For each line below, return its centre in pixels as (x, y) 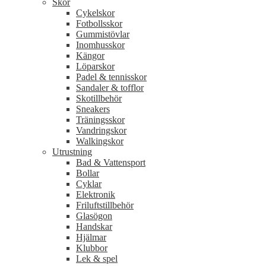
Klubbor (92, 248)
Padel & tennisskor (111, 77)
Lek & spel (97, 259)
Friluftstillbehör (105, 205)
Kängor (90, 56)
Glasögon (94, 216)
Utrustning (72, 152)
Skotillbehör (99, 99)
